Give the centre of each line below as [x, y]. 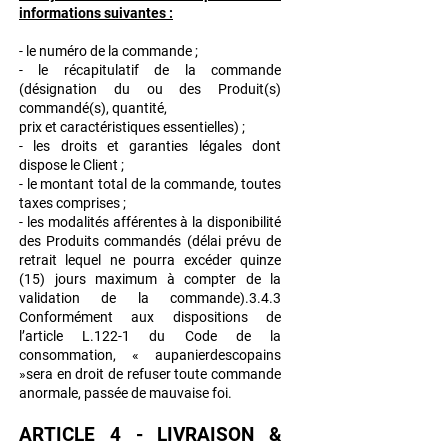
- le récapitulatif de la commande [150, 70]
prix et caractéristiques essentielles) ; [132, 127]
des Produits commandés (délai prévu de [150, 241]
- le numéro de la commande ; [108, 51]
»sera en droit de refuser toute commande [150, 374]
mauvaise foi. [190, 393]
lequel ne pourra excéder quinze [173, 260]
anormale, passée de [84, 393]
